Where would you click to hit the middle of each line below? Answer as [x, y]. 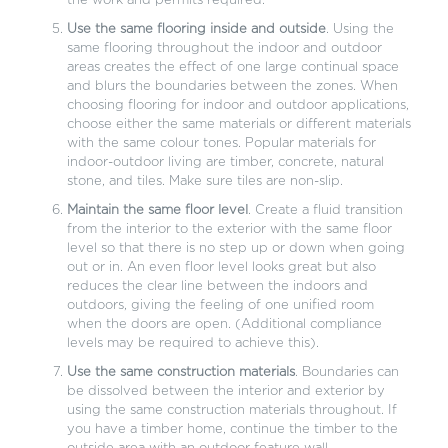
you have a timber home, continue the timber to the [232, 430]
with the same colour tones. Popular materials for [221, 144]
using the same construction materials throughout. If [231, 411]
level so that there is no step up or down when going [235, 249]
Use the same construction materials [180, 373]
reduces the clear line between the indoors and [217, 287]
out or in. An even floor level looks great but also [221, 268]
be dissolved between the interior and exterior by [225, 392]
